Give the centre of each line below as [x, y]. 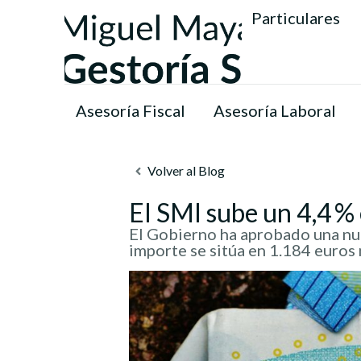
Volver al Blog [186, 170]
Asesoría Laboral [275, 110]
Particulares [296, 18]
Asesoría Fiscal [131, 110]
